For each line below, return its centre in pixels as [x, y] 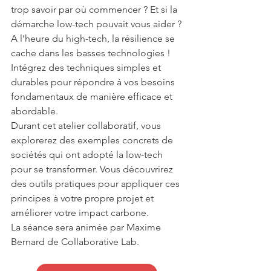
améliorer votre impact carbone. [80, 213]
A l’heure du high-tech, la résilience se [94, 38]
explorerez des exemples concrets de [93, 140]
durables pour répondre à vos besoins [94, 82]
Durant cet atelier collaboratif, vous [87, 126]
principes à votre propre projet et [83, 198]
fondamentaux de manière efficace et [93, 96]
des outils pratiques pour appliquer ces [96, 184]
